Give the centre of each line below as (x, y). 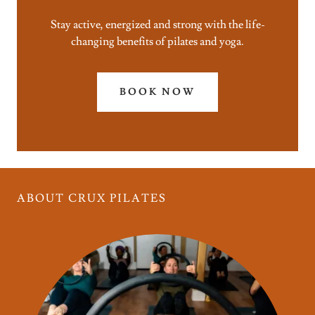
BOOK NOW (157, 92)
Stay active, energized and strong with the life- (157, 24)
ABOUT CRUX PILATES (92, 198)
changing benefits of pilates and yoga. (157, 41)
